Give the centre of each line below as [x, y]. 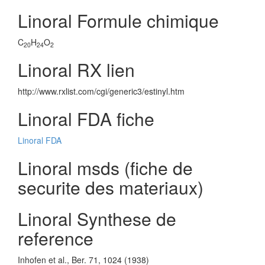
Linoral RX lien [76, 70]
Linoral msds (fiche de [105, 168]
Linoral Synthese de [97, 219]
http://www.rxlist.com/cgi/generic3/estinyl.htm [101, 91]
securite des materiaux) [111, 187]
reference [56, 238]
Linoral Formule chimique [118, 20]
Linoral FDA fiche [86, 119]
